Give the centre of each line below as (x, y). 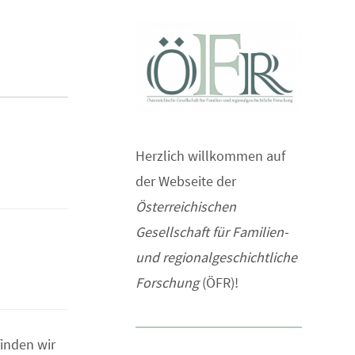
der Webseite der (186, 181)
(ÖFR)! (219, 283)
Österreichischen (186, 207)
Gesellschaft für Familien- (212, 232)
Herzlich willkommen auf (210, 156)
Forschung (167, 283)
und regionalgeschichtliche (216, 258)
